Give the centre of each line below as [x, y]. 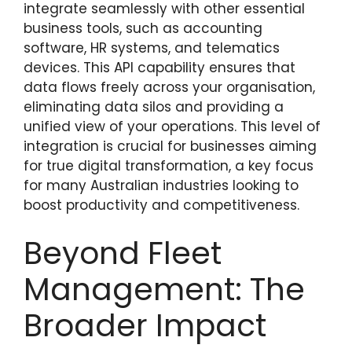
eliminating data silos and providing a [154, 107]
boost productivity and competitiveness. [161, 205]
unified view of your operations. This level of [172, 126]
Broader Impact [145, 325]
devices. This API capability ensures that [159, 68]
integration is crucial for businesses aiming [170, 146]
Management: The [164, 289]
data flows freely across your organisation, [169, 87]
